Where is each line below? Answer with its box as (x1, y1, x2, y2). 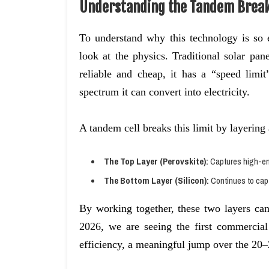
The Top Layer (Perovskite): (104, 155, 208, 168)
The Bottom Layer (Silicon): (104, 174, 209, 187)
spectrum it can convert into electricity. (79, 86, 250, 98)
